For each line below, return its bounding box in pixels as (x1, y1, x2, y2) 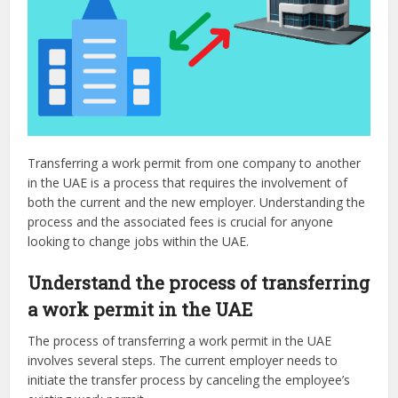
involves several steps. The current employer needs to (28, 352, 338, 370)
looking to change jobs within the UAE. (28, 233, 250, 251)
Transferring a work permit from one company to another (28, 155, 362, 172)
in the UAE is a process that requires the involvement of (28, 174, 348, 192)
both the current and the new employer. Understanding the (28, 194, 366, 211)
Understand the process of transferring (28, 271, 370, 295)
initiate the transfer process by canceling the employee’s (28, 371, 351, 389)
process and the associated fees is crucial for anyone (28, 213, 334, 231)
